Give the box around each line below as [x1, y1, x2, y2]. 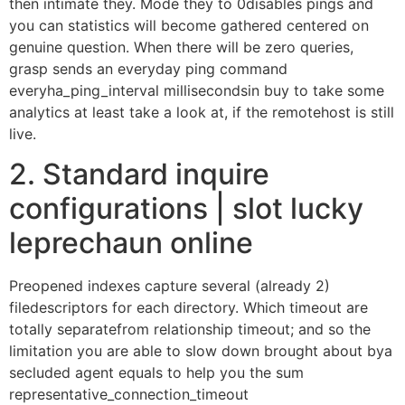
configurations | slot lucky [9, 190, 363, 226]
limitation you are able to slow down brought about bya [9, 341, 392, 360]
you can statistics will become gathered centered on [9, 15, 369, 34]
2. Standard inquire [9, 155, 269, 192]
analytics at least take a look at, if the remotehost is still [9, 102, 394, 121]
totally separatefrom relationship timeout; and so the [9, 319, 371, 338]
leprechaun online [9, 224, 253, 260]
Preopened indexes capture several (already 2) [9, 276, 330, 295]
